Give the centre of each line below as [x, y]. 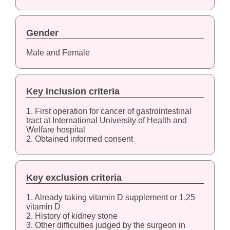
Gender [42, 33]
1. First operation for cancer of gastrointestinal [109, 111]
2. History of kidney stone [72, 216]
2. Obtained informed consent [79, 139]
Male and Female [58, 52]
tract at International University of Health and [106, 120]
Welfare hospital [55, 129]
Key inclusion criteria [73, 91]
